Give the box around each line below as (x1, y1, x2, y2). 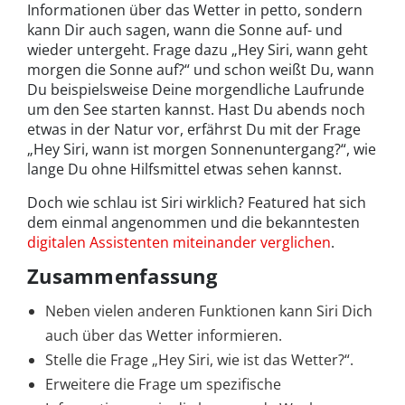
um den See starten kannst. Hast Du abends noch (27, 99, 365, 120)
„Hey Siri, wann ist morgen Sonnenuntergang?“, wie (27, 139, 376, 160)
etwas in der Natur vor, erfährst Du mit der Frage (27, 119, 361, 140)
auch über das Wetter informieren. (45, 325, 282, 346)
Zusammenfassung (27, 262, 217, 290)
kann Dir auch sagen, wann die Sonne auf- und (27, 20, 343, 41)
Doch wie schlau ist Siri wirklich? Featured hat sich (27, 193, 366, 213)
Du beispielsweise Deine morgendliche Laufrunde (27, 80, 364, 100)
